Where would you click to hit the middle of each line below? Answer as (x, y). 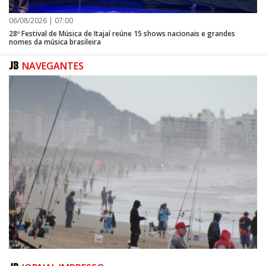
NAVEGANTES (54, 66)
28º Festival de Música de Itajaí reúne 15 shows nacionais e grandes (122, 33)
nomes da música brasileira (55, 42)
